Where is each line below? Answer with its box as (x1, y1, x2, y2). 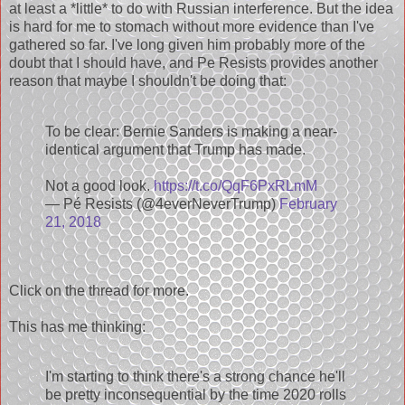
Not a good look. (45, 177, 154, 193)
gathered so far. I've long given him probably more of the (9, 36, 365, 52)
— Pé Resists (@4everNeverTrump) (45, 195, 279, 212)
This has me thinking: (9, 318, 146, 334)
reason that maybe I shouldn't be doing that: (9, 72, 287, 89)
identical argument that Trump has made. (45, 141, 306, 157)
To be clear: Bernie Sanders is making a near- (45, 123, 337, 139)
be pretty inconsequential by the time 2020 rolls (45, 387, 346, 403)
